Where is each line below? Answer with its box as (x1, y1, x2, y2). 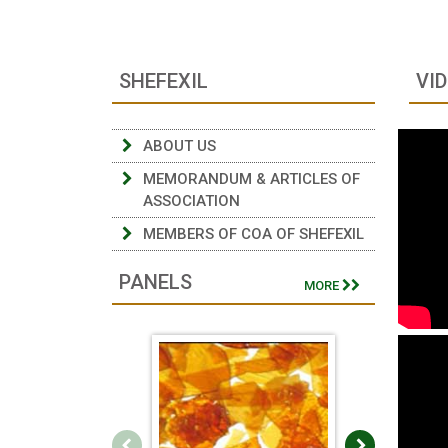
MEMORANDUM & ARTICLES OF (143, 170, 361, 189)
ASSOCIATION (143, 192, 241, 211)
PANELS (119, 270, 193, 295)
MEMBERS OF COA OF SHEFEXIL (143, 225, 365, 244)
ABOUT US (143, 137, 217, 156)
